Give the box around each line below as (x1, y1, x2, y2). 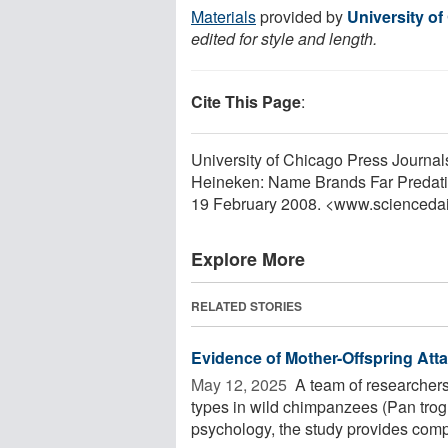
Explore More (191, 245, 305, 272)
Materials (191, 4, 256, 28)
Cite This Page (191, 89, 301, 113)
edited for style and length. (191, 26, 377, 50)
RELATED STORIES (191, 296, 302, 315)
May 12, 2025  (191, 372, 291, 396)
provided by (256, 4, 347, 28)
